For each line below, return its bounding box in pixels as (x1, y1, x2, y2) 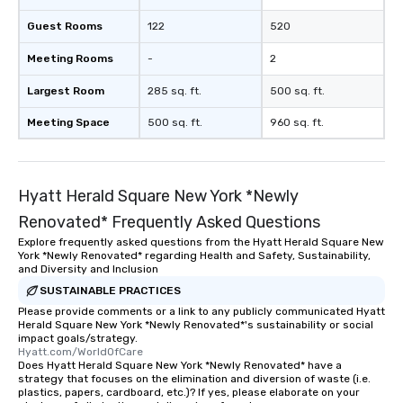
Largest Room (27, 85, 104, 98)
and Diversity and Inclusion (18, 263, 158, 276)
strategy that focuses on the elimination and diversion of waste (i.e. (18, 372, 371, 386)
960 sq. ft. (270, 116, 324, 130)
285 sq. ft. (148, 85, 201, 98)
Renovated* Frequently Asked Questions (18, 212, 320, 233)
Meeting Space (27, 116, 110, 130)
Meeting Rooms (27, 52, 113, 66)
